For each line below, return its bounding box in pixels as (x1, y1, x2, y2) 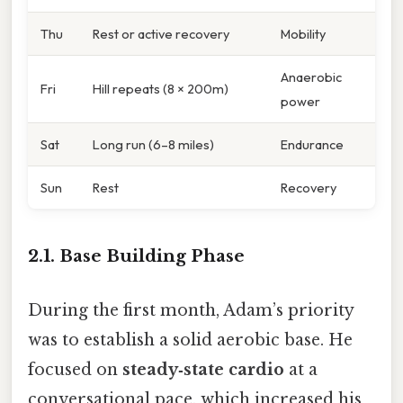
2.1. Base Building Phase (28, 246, 245, 267)
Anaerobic (281, 67, 342, 85)
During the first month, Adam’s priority (28, 300, 354, 320)
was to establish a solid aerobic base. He (28, 329, 353, 350)
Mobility (281, 24, 326, 42)
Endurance (281, 135, 344, 153)
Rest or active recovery (93, 24, 229, 42)
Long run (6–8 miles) (93, 135, 214, 153)
